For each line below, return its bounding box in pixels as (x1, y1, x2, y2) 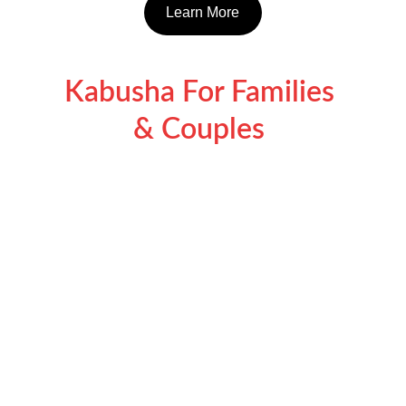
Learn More (166, 5, 240, 20)
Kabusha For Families (63, 78, 342, 107)
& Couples (133, 115, 273, 144)
